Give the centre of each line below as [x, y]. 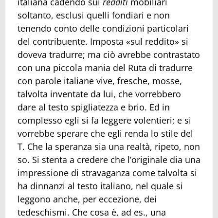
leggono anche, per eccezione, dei [87, 199]
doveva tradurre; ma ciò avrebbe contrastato [109, 54]
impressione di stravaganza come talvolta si [107, 173]
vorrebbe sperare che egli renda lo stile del [105, 133]
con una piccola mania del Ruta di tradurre [105, 67]
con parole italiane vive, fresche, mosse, [100, 81]
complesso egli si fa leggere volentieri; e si [104, 120]
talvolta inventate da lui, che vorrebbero [99, 94]
